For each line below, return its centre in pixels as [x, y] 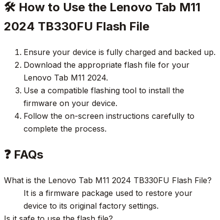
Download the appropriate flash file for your [107, 65]
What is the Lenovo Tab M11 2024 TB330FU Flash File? [108, 180]
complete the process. [65, 128]
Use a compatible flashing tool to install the [104, 90]
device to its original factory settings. [91, 206]
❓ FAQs [24, 154]
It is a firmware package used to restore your [108, 193]
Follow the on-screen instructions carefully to [109, 116]
